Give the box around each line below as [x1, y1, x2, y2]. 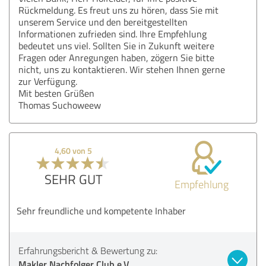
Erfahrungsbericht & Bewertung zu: [18, 243, 157, 257]
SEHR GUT [44, 169, 103, 188]
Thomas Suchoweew [18, 98, 101, 112]
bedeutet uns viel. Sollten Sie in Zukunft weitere [18, 39, 214, 52]
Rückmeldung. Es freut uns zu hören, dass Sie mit [18, 3, 218, 17]
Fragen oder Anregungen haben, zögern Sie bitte [18, 50, 214, 64]
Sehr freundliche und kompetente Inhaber [17, 204, 186, 217]
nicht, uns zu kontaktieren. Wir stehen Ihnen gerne [18, 62, 225, 76]
